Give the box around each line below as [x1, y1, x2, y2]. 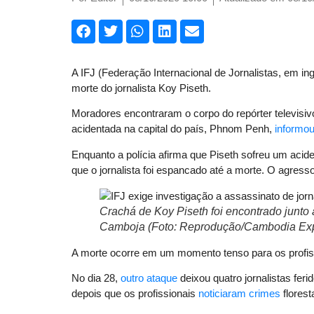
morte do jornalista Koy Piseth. [71, 81, 211, 94]
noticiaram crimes [198, 287, 280, 300]
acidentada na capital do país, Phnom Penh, [71, 123, 275, 135]
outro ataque [121, 272, 177, 285]
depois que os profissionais [71, 287, 198, 300]
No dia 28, [71, 272, 121, 285]
